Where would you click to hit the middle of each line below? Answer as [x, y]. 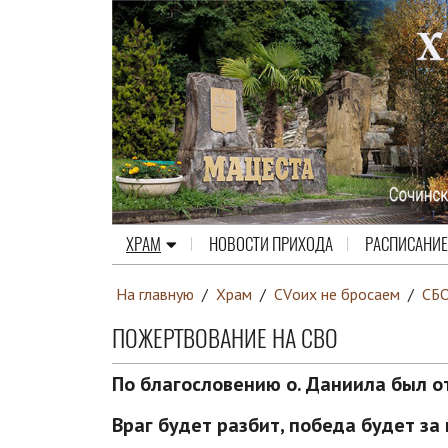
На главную [155, 293]
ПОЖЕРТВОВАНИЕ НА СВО [225, 338]
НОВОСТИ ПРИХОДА [271, 244]
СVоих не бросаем [337, 293]
